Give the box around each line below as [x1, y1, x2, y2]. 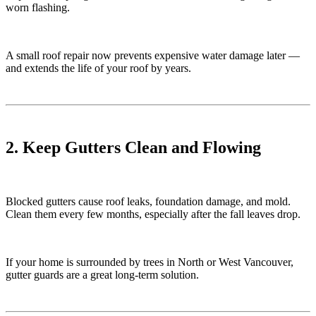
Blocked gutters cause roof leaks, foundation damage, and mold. [6, 195, 291, 208]
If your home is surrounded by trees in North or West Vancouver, [6, 256, 293, 269]
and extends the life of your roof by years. [6, 62, 191, 75]
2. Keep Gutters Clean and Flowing [6, 138, 261, 157]
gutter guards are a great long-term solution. [6, 269, 199, 281]
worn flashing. [6, 1, 70, 14]
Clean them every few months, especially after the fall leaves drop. [6, 208, 300, 221]
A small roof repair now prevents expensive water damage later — [6, 49, 300, 62]
